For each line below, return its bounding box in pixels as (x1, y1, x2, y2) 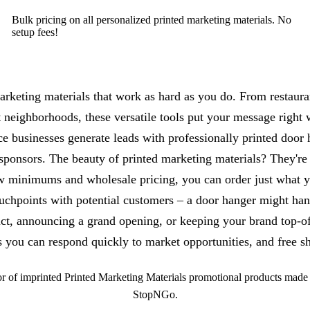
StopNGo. (132, 288, 178, 300)
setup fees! (12, 26, 59, 38)
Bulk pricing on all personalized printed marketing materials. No (12, 13, 292, 26)
